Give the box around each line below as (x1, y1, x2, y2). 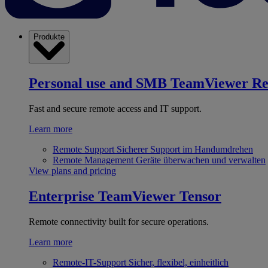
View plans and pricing (29, 165, 116, 176)
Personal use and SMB (29, 75, 167, 92)
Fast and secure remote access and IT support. (29, 103, 202, 114)
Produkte (33, 32, 65, 41)
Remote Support (53, 144, 114, 154)
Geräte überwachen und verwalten (136, 154, 266, 165)
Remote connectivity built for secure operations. (29, 216, 209, 227)
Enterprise (29, 188, 95, 204)
